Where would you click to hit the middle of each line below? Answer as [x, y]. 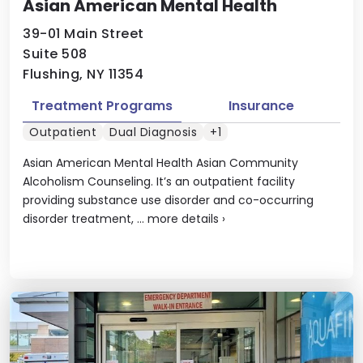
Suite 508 [55, 54]
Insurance [261, 106]
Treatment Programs [102, 106]
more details [183, 218]
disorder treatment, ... [85, 218]
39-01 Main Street [83, 34]
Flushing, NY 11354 [83, 74]
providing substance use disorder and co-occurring [168, 200]
